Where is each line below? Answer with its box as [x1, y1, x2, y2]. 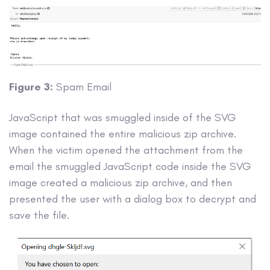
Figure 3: [9, 80, 53, 94]
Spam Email [53, 80, 111, 94]
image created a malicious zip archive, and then [9, 175, 232, 189]
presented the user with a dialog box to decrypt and [9, 192, 256, 206]
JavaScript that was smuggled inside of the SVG [9, 110, 236, 124]
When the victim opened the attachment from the [9, 143, 243, 157]
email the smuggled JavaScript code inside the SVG [9, 159, 251, 173]
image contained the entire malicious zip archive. [9, 127, 236, 140]
